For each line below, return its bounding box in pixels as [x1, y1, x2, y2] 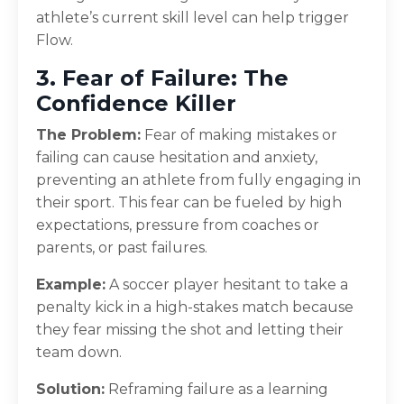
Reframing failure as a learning [105, 380, 328, 398]
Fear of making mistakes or [141, 125, 337, 143]
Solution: [36, 380, 105, 398]
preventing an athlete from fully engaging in [36, 170, 361, 188]
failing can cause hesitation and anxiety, [36, 148, 317, 166]
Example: [36, 275, 106, 293]
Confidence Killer [36, 89, 236, 116]
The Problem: [36, 125, 141, 143]
